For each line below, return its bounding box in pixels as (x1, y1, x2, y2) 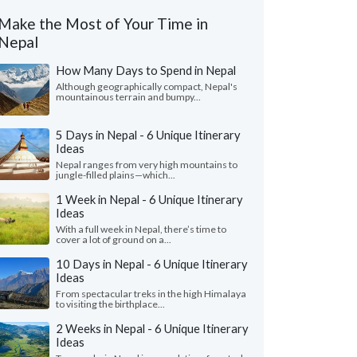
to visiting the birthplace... (56, 298, 165, 310)
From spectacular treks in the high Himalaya (56, 288, 246, 300)
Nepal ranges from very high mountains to (56, 159, 237, 171)
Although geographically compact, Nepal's (56, 80, 237, 92)
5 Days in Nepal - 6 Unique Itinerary (56, 127, 241, 142)
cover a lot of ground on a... (56, 233, 171, 245)
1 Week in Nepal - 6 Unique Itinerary (56, 192, 243, 206)
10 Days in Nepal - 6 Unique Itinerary (56, 257, 248, 271)
